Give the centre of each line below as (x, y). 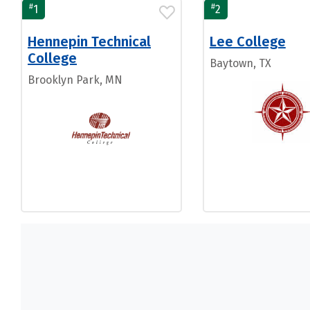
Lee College (247, 42)
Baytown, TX (240, 63)
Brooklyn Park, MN (75, 80)
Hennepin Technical (89, 42)
